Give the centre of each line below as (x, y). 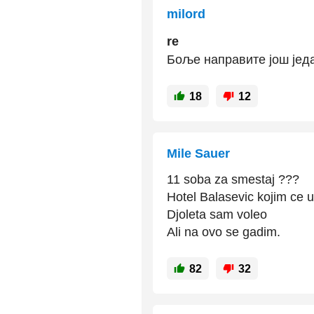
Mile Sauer (198, 154)
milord (186, 14)
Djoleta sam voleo (217, 215)
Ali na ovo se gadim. (224, 232)
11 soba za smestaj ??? (233, 180)
